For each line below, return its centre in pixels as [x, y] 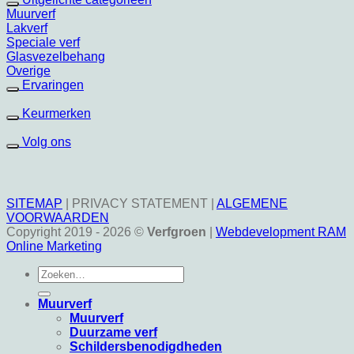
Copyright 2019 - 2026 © [77, 232]
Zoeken [58, 272]
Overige [28, 70]
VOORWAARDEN [58, 217]
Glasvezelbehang [56, 56]
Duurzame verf [113, 332]
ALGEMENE [252, 203]
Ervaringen [53, 85]
